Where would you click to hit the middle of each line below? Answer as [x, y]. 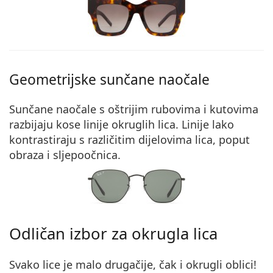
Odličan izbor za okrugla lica [113, 233]
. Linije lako [205, 124]
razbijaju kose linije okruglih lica [92, 124]
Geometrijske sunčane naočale [109, 79]
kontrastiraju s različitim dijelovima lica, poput [129, 139]
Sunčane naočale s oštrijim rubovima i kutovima [134, 109]
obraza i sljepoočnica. [65, 154]
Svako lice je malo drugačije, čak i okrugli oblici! [133, 264]
